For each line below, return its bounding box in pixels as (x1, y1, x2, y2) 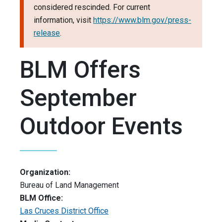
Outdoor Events (20, 112, 183, 141)
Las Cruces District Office (20, 206, 109, 216)
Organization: (20, 167, 70, 177)
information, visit (34, 15, 93, 25)
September (20, 84, 137, 112)
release (34, 28, 60, 38)
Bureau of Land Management (20, 180, 119, 190)
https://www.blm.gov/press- (93, 15, 191, 25)
